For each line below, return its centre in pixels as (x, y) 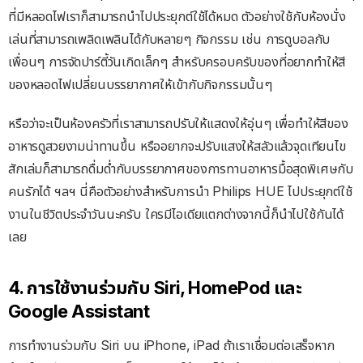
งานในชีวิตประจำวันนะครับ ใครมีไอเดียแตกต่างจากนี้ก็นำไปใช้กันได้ (176, 214)
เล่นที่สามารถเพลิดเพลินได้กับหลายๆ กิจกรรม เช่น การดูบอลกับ (169, 39)
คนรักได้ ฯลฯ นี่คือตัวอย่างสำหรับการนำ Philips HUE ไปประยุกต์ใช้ (180, 191)
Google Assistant (79, 312)
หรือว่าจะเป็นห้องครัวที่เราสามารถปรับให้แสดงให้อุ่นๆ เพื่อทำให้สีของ (178, 123)
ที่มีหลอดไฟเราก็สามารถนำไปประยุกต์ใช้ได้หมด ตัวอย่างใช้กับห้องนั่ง (177, 16)
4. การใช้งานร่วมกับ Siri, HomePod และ (155, 288)
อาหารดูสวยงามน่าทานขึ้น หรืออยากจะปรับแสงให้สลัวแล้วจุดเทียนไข (177, 146)
